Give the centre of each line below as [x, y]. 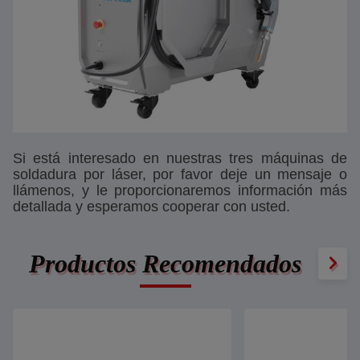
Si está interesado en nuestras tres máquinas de [180, 158]
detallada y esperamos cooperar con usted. [151, 207]
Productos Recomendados [166, 263]
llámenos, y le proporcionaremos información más [180, 190]
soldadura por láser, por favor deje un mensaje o [180, 174]
